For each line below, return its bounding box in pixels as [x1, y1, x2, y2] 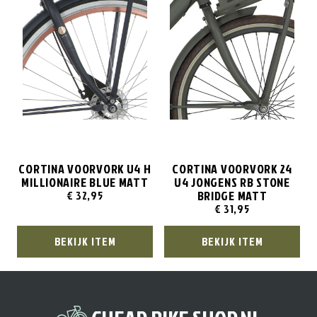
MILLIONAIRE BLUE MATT [21, 173, 149, 191]
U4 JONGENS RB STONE [174, 173, 290, 191]
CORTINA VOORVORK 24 [172, 159, 292, 178]
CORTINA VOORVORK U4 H [18, 159, 151, 178]
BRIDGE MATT [197, 186, 267, 204]
